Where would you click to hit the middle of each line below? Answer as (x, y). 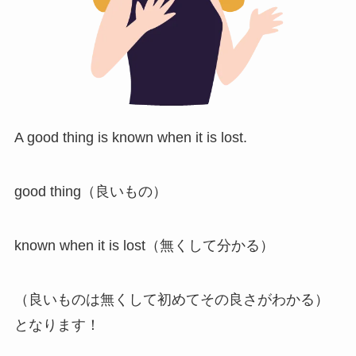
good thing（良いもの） (90, 192)
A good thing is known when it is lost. (130, 138)
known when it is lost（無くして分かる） (144, 246)
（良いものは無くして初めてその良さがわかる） (171, 299)
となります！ (57, 325)
